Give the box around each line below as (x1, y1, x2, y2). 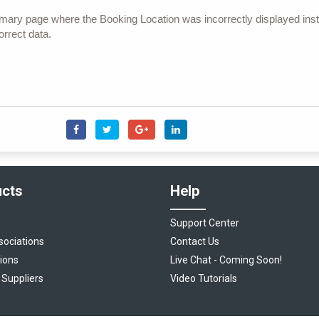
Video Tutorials (170, 273, 237, 285)
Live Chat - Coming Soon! (170, 254, 282, 266)
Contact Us (170, 236, 219, 248)
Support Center (170, 217, 239, 229)
